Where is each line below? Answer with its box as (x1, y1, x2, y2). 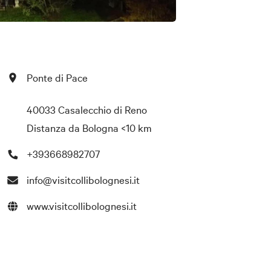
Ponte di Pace (27, 70, 88, 84)
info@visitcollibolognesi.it (27, 172, 140, 186)
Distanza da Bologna (27, 120, 119, 134)
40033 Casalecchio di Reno (27, 102, 148, 117)
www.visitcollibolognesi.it (27, 198, 137, 212)
